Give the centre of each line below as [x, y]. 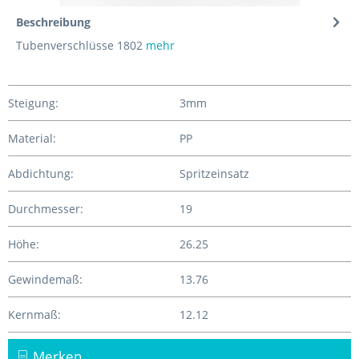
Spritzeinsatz [214, 173]
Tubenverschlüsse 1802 [79, 45]
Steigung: [33, 103]
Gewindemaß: [45, 279]
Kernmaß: [34, 315]
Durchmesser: [46, 209]
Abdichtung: [41, 173]
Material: [32, 138]
